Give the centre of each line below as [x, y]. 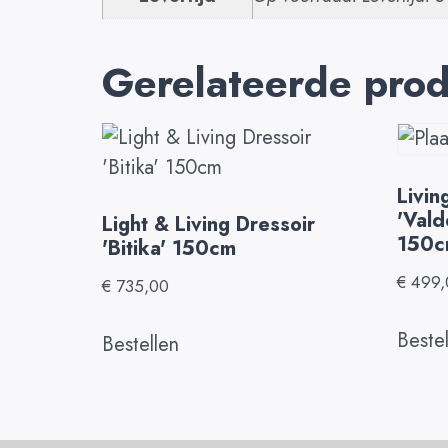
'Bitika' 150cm [169, 249]
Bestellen [140, 344]
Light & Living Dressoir [208, 225]
